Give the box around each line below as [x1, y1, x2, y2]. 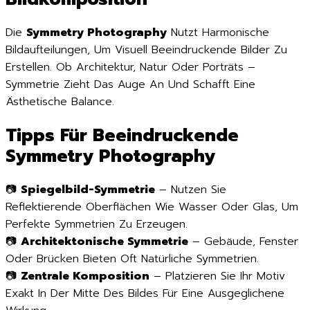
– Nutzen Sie [155, 181, 226, 198]
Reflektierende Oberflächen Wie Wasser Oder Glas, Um [6, 198, 298, 215]
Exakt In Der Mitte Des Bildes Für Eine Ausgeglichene [6, 284, 284, 302]
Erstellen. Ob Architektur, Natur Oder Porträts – [6, 59, 255, 76]
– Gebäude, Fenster [188, 232, 298, 250]
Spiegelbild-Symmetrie [21, 181, 155, 198]
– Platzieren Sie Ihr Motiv [149, 267, 285, 284]
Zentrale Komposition [21, 267, 149, 284]
